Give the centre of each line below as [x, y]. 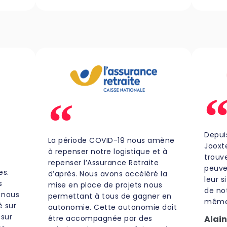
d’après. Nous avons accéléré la [108, 174]
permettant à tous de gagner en [110, 196]
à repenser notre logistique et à [108, 151]
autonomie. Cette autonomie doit [112, 207]
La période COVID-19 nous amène [111, 140]
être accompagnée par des [100, 218]
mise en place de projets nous [105, 185]
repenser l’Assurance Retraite [103, 162]
